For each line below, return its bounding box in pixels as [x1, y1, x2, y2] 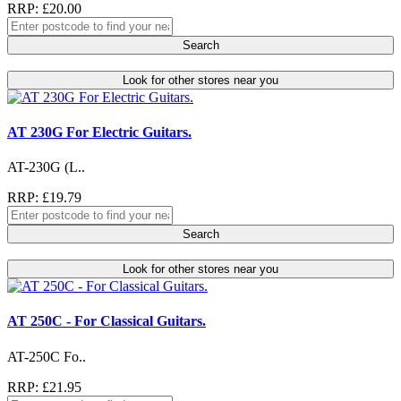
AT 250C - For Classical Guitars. [7, 313, 206, 329]
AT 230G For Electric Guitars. [7, 124, 192, 140]
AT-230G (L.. [7, 159, 85, 175]
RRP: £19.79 [7, 190, 81, 206]
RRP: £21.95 [7, 379, 81, 395]
